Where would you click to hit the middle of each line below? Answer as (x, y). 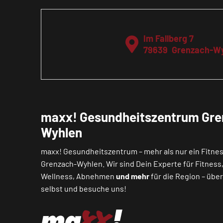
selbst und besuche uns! (84, 188)
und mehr (133, 176)
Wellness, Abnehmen (79, 176)
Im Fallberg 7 (168, 39)
